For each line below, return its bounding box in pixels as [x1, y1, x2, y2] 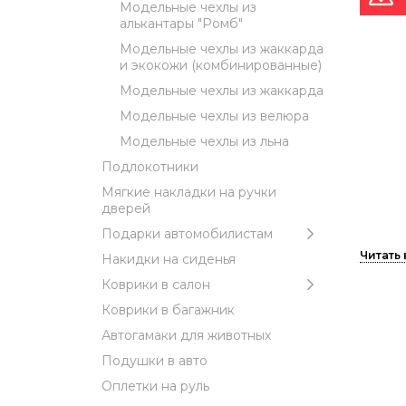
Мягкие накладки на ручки [101, 183, 276, 200]
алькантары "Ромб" [120, 14, 243, 32]
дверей [101, 199, 150, 217]
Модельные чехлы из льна [120, 132, 289, 150]
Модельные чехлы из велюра [120, 107, 309, 124]
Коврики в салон [101, 275, 210, 293]
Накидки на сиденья [101, 250, 236, 267]
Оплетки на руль [101, 377, 209, 394]
